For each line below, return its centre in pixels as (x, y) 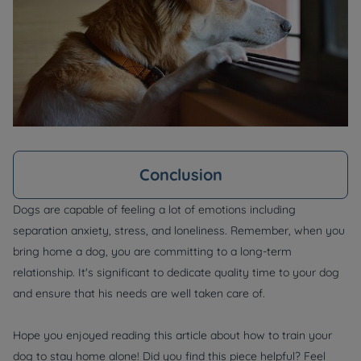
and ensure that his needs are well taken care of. (139, 293)
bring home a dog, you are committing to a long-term (152, 251)
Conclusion (180, 174)
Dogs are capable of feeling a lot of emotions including (154, 210)
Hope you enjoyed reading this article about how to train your (172, 335)
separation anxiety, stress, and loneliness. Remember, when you (179, 230)
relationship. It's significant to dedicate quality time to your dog (176, 272)
